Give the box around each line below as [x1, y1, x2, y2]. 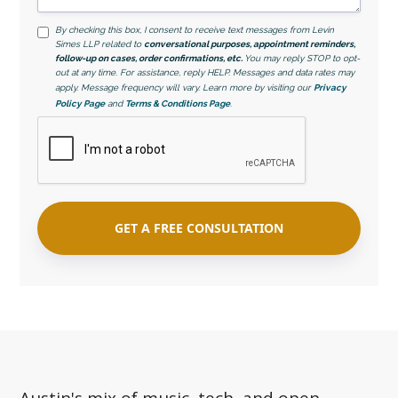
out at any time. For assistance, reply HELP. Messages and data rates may [55, 67, 355, 77]
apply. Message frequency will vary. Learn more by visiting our [55, 82, 314, 92]
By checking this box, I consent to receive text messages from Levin [55, 24, 335, 35]
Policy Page [55, 98, 106, 108]
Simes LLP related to [55, 38, 145, 49]
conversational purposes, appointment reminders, [144, 38, 356, 49]
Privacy [314, 82, 347, 92]
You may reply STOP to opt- [244, 52, 361, 63]
